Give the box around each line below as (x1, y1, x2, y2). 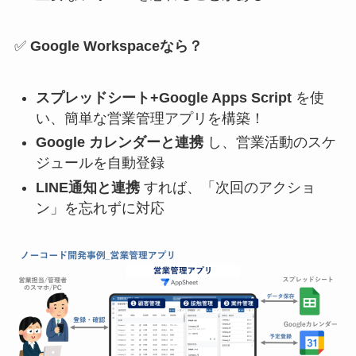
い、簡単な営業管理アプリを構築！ (35, 110, 265, 126)
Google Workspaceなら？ (29, 38, 203, 55)
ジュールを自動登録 (35, 155, 164, 172)
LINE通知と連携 (35, 179, 140, 195)
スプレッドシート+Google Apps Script (35, 89, 292, 106)
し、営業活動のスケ (203, 134, 336, 151)
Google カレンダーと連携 (35, 134, 203, 151)
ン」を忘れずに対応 (35, 199, 164, 216)
